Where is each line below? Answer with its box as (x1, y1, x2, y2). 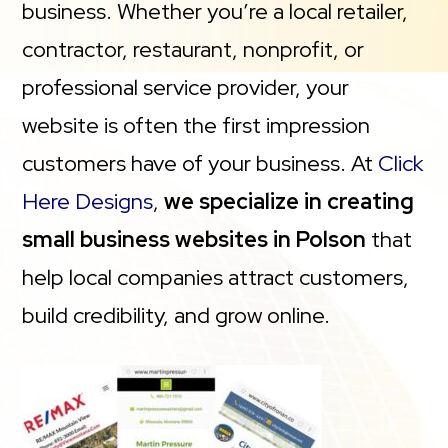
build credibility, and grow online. (22, 300, 331, 330)
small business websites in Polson (22, 224, 367, 254)
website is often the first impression (22, 110, 371, 140)
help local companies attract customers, (22, 262, 410, 292)
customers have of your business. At (22, 148, 379, 178)
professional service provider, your (22, 72, 350, 102)
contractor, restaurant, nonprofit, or (22, 34, 365, 64)
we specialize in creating (164, 186, 415, 216)
